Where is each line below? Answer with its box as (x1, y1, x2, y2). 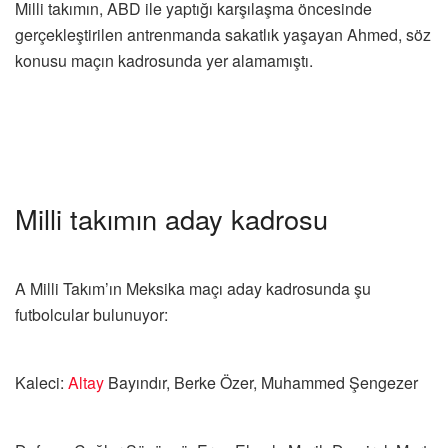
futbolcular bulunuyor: (15, 303, 168, 327)
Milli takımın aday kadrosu (15, 198, 328, 238)
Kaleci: (15, 371, 68, 395)
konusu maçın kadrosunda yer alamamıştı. (15, 49, 313, 73)
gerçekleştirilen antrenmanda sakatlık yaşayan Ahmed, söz (15, 23, 431, 47)
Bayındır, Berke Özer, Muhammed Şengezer (104, 371, 418, 395)
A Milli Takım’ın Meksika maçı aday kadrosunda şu (15, 277, 371, 301)
